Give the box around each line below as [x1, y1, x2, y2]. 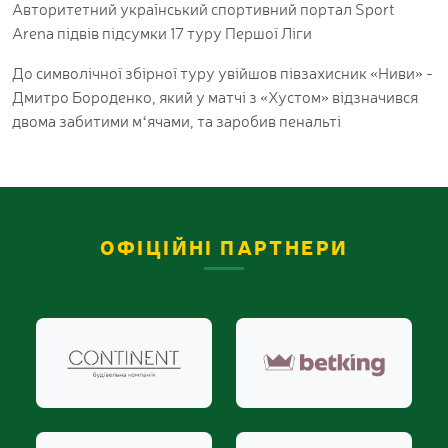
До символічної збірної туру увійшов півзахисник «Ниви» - [12, 61, 433, 84]
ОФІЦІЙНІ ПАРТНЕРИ [99, 233, 349, 261]
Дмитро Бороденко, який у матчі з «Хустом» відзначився [12, 85, 418, 108]
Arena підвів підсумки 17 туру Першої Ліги [12, 21, 312, 44]
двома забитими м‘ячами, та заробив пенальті [12, 109, 341, 132]
